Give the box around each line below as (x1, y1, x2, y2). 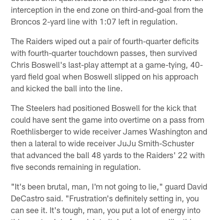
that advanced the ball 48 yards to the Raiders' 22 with (11, 149, 205, 160)
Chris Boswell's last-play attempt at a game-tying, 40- (11, 59, 203, 69)
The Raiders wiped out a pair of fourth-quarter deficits (11, 35, 199, 46)
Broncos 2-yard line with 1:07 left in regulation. (11, 16, 178, 26)
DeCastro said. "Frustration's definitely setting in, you (11, 192, 199, 203)
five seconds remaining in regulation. (11, 161, 141, 171)
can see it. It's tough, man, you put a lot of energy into (11, 204, 201, 215)
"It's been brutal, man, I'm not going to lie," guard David (11, 181, 208, 191)
